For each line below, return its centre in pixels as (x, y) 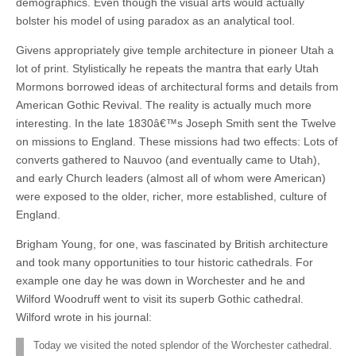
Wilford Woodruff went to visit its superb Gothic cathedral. (160, 298)
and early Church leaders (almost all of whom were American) (171, 178)
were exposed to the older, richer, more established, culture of (171, 196)
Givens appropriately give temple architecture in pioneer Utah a (175, 50)
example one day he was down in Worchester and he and (161, 280)
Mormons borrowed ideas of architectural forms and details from (177, 86)
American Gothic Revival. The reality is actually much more (164, 104)
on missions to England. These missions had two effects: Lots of (177, 141)
